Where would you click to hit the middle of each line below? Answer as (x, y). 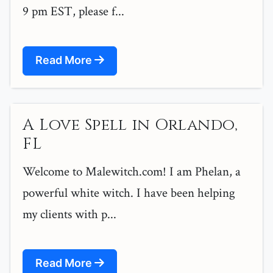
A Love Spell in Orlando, (130, 126)
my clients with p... (69, 214)
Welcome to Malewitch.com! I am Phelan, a (132, 172)
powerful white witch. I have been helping (129, 193)
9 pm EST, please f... (73, 12)
